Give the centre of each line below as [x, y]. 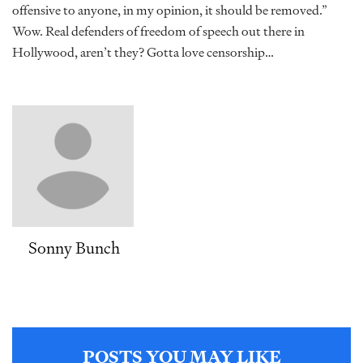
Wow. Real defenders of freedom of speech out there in [158, 31]
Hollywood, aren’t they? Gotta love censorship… [143, 52]
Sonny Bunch [74, 248]
